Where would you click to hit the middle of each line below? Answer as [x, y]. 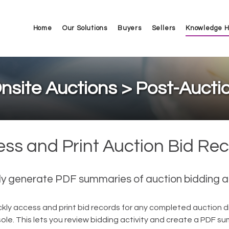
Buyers [129, 28]
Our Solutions [85, 28]
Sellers [164, 28]
